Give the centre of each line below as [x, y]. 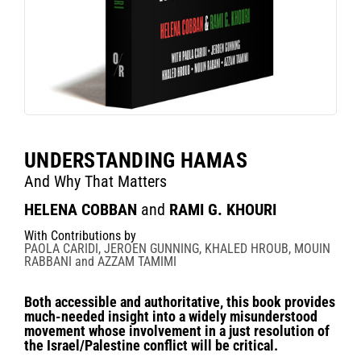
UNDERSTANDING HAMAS [136, 160]
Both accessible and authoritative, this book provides [180, 301]
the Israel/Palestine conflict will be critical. [151, 345]
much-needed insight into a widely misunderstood [171, 316]
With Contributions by [80, 235]
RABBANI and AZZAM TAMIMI [100, 261]
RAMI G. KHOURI [223, 209]
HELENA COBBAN [81, 209]
